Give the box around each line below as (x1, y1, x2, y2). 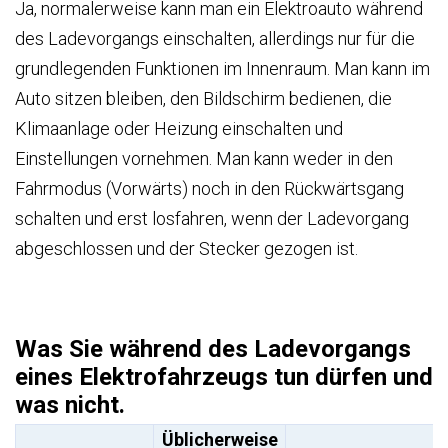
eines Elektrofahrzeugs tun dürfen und (15, 362, 433, 391)
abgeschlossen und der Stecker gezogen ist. (15, 238, 358, 259)
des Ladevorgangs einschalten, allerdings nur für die (15, 28, 415, 49)
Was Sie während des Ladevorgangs (15, 334, 411, 363)
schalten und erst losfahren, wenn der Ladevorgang (15, 208, 409, 229)
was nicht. (15, 390, 125, 419)
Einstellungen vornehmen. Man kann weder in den (15, 148, 393, 169)
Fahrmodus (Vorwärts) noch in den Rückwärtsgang (15, 178, 404, 199)
